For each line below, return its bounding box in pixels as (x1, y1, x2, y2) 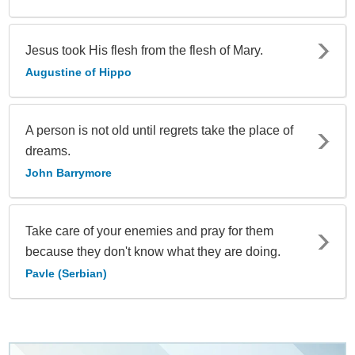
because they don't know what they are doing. (25, 245, 281, 259)
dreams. (25, 144, 71, 158)
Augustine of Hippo (25, 66, 132, 79)
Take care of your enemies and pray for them (25, 224, 273, 239)
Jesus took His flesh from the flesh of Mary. (25, 44, 263, 58)
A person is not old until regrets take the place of (25, 124, 293, 138)
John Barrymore (25, 166, 112, 180)
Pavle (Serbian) (25, 267, 107, 281)
